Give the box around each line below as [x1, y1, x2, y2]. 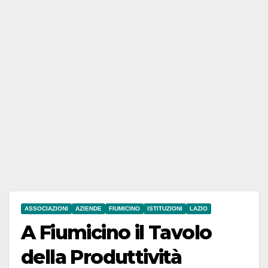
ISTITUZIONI [147, 205, 182, 212]
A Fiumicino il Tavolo [21, 221, 212, 245]
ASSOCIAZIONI [25, 205, 68, 212]
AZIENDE [75, 205, 102, 212]
